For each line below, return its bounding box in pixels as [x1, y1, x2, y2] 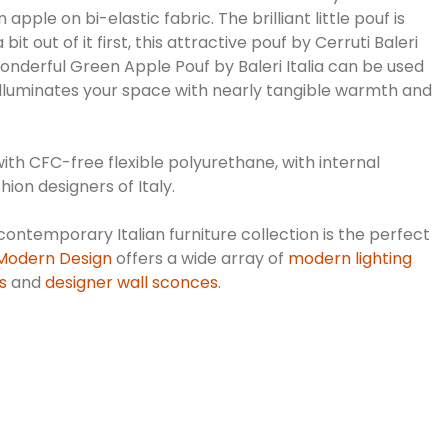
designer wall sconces [45, 270, 218, 294]
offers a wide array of [112, 246, 288, 270]
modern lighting [288, 246, 412, 270]
